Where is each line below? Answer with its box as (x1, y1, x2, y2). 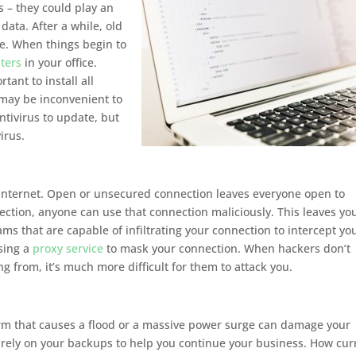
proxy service (33, 241, 104, 257)
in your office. (21, 55, 98, 71)
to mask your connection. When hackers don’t (103, 241, 351, 257)
